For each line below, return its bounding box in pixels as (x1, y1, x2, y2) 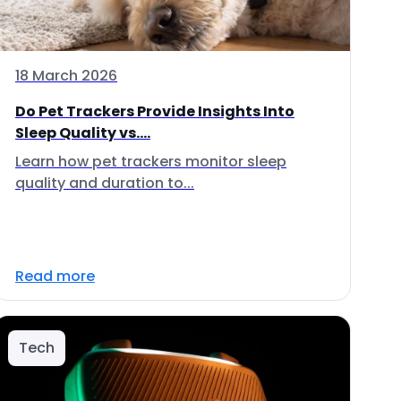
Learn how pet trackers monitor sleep (15, 151, 286, 172)
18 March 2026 (15, 65, 117, 86)
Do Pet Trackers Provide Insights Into (15, 101, 294, 122)
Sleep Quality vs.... (15, 123, 150, 143)
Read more (15, 266, 95, 286)
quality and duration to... (15, 173, 194, 193)
